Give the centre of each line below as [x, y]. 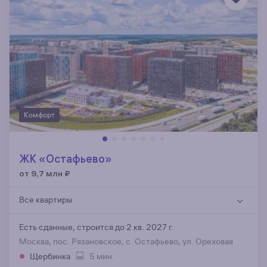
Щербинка [50, 257]
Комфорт [39, 115]
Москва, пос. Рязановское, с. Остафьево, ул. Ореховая [126, 242]
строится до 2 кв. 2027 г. [125, 228]
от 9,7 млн [41, 174]
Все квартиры [46, 200]
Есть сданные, [48, 228]
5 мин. [102, 257]
